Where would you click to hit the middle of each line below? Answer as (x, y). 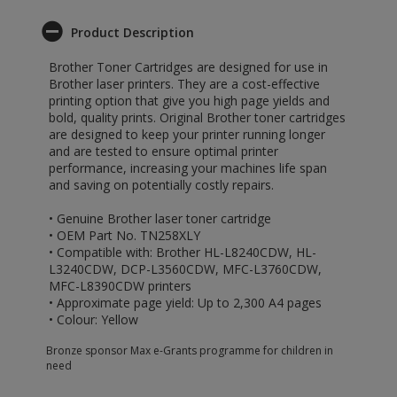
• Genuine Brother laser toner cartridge (160, 218)
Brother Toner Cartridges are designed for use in (188, 67)
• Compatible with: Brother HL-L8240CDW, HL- (183, 252)
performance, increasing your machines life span (188, 168)
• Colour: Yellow (93, 319)
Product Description (132, 32)
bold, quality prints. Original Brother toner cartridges (197, 117)
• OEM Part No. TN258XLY (125, 235)
